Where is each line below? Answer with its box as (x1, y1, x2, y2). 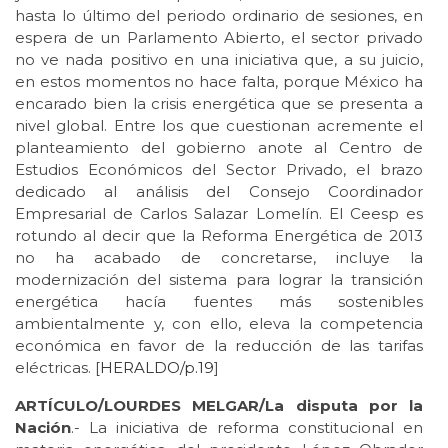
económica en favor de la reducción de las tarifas (15, 335, 423, 355)
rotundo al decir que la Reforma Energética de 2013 (15, 225, 423, 245)
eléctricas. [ (15, 357, 100, 377)
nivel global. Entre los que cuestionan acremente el (15, 115, 423, 135)
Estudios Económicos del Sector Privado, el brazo (15, 159, 423, 179)
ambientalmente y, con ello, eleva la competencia (15, 313, 423, 333)
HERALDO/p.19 (100, 357, 214, 377)
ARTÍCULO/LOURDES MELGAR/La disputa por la (15, 395, 423, 415)
